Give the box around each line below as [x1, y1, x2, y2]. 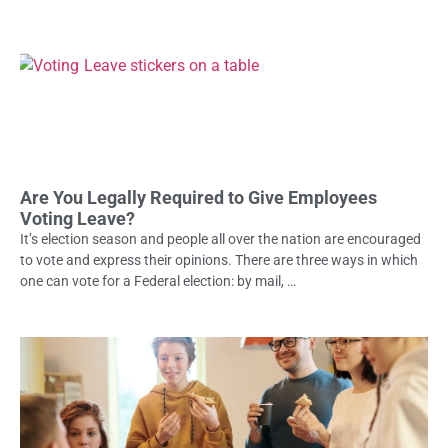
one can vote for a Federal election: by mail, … [20, 272, 296, 289]
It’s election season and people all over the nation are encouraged [20, 230, 421, 247]
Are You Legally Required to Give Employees [20, 186, 377, 208]
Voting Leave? [20, 207, 135, 229]
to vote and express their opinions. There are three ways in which [20, 251, 418, 268]
